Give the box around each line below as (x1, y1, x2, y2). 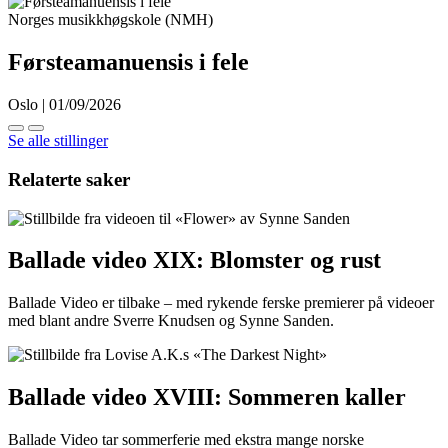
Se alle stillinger (8, 132, 108, 150)
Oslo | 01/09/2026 (8, 96, 121, 114)
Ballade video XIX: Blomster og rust (8, 247, 381, 274)
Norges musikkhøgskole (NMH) (8, 11, 213, 29)
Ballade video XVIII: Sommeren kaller (8, 384, 406, 411)
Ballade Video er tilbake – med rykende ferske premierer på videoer (8, 294, 434, 312)
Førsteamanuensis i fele (8, 49, 249, 76)
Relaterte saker (8, 168, 130, 190)
